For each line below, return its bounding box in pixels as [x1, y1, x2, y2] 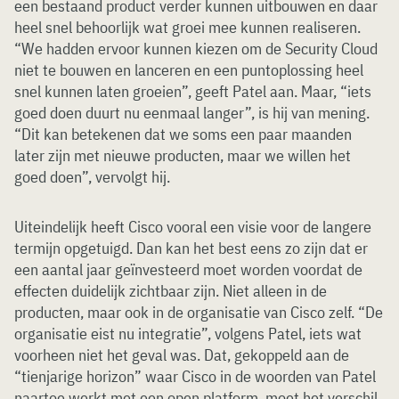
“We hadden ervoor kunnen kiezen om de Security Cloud [14, 38, 378, 59]
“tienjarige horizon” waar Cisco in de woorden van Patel [14, 366, 376, 387]
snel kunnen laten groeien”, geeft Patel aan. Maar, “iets [14, 81, 371, 102]
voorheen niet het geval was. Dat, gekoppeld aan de [14, 345, 349, 365]
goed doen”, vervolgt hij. [14, 167, 170, 187]
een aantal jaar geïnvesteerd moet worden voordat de [14, 259, 362, 280]
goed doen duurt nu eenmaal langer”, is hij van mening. [14, 102, 370, 123]
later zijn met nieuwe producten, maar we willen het [14, 145, 351, 166]
